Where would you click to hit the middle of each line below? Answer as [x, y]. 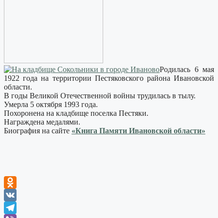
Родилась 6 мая [187, 69]
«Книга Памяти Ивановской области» [138, 130]
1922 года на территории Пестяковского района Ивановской [109, 78]
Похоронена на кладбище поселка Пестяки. [76, 113]
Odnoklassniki [26, 195]
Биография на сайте [38, 130]
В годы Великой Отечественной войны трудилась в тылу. [100, 95]
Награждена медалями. [42, 122]
